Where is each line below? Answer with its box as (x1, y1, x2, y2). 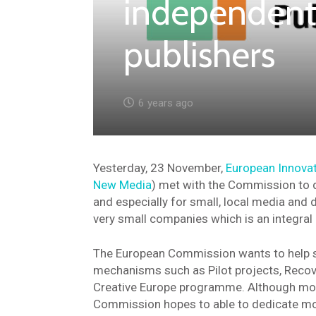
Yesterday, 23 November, (93, 160, 226, 175)
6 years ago (138, 96, 193, 109)
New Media (93, 177, 152, 192)
